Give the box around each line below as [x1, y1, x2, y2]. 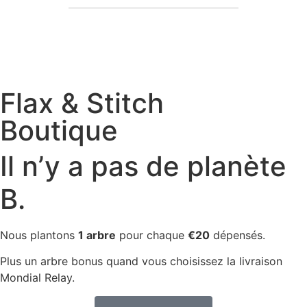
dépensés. [210, 228, 265, 243]
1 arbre [78, 228, 116, 243]
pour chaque [116, 228, 188, 243]
